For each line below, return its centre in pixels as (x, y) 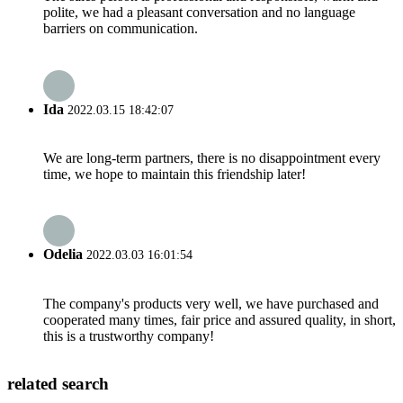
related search (58, 384)
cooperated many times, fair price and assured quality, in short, (219, 319)
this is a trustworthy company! (129, 336)
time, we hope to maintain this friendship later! (175, 174)
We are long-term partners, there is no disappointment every (212, 157)
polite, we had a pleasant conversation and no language (199, 13)
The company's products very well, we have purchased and (211, 303)
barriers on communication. (121, 29)
